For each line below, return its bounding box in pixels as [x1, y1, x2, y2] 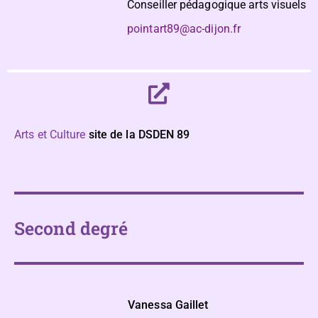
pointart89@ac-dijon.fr [127, 22, 241, 35]
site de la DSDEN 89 [88, 128, 190, 141]
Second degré [14, 216, 128, 240]
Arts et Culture [14, 128, 86, 141]
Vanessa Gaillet [128, 298, 209, 312]
